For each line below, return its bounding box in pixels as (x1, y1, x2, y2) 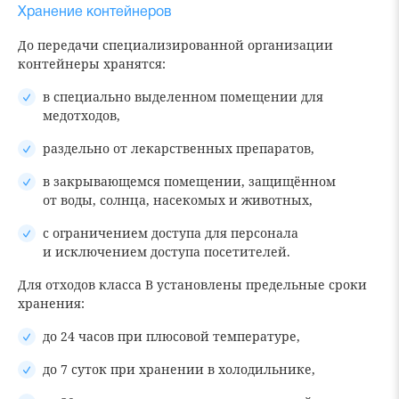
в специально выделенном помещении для (43, 88, 323, 106)
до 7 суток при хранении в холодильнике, (43, 361, 315, 379)
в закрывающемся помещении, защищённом (43, 173, 336, 191)
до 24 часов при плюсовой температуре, (43, 328, 300, 346)
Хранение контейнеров (18, 6, 172, 20)
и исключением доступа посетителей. (43, 243, 290, 261)
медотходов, (43, 107, 120, 125)
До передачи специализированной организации (18, 37, 333, 54)
